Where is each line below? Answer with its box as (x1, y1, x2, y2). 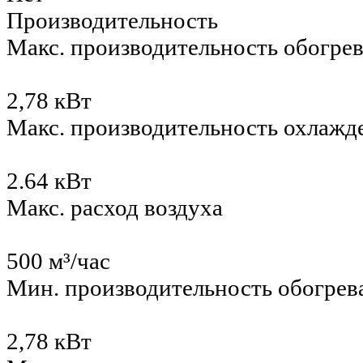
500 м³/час (6, 248, 110, 275)
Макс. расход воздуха (6, 194, 223, 221)
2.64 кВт (6, 168, 92, 194)
